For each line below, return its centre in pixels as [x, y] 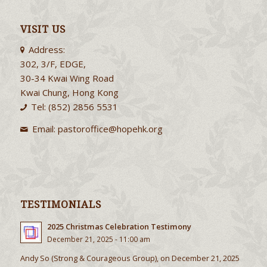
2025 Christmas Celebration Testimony [119, 226]
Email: [45, 129]
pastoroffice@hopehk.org [111, 129]
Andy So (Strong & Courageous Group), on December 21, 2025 [130, 258]
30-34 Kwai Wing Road [67, 78]
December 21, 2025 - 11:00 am [98, 239]
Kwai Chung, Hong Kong [69, 93]
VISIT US [43, 29]
